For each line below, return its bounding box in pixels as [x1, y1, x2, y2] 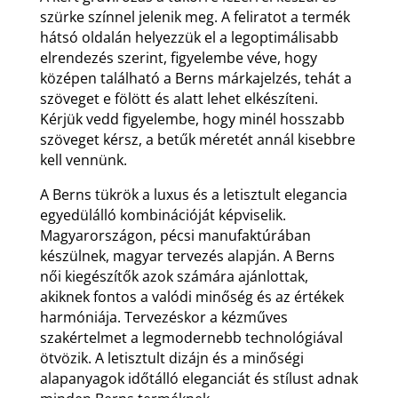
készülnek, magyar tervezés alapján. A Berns [39, 245, 335, 266]
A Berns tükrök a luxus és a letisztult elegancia [39, 184, 347, 204]
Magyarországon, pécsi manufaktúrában [39, 225, 311, 245]
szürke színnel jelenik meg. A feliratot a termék [39, 6, 350, 27]
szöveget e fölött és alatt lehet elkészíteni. [39, 88, 318, 108]
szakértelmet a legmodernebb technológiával [39, 327, 343, 347]
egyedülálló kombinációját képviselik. [39, 204, 286, 225]
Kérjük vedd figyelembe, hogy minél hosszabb [39, 108, 345, 129]
